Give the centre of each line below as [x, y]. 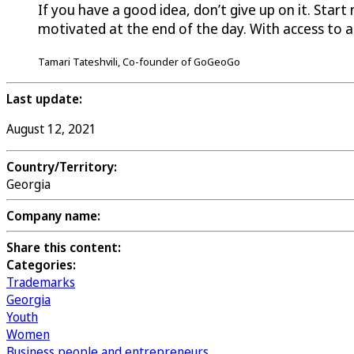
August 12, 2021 [51, 129]
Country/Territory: [62, 167]
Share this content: [64, 248]
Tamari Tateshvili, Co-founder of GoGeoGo [139, 62]
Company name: [53, 216]
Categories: [41, 265]
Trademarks [41, 282]
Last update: [44, 99]
